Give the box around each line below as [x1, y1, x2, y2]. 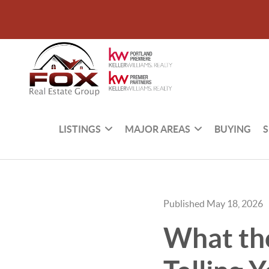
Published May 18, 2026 [163, 198, 263, 209]
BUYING [214, 123, 252, 134]
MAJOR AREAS [125, 123, 191, 134]
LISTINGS [59, 123, 101, 134]
